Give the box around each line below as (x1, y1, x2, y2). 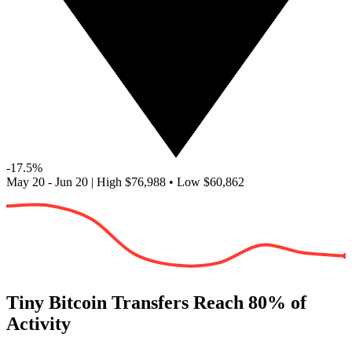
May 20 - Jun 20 (6, 174, 88, 189)
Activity (6, 313, 71, 335)
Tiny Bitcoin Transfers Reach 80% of (6, 292, 306, 313)
